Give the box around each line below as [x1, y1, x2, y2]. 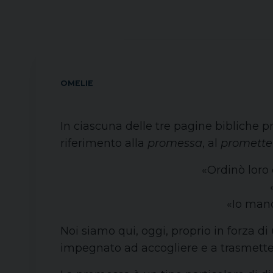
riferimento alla [60, 136, 147, 150]
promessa [147, 136, 202, 150]
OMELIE [60, 79, 93, 88]
